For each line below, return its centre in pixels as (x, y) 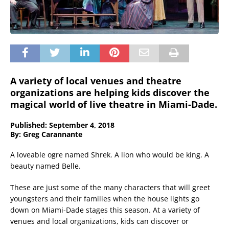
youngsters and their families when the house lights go (105, 199)
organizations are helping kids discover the (110, 93)
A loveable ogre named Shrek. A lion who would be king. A (110, 155)
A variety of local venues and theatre (96, 81)
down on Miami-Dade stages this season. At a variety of (105, 210)
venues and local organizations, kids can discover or (99, 221)
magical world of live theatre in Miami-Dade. (114, 105)
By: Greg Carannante (46, 134)
